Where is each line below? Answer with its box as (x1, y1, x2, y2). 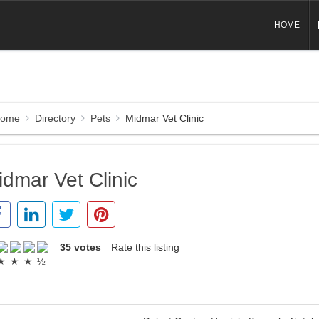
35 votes (60, 241, 102, 253)
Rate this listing (111, 241, 180, 253)
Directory (35, 113, 76, 124)
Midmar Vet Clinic (125, 113, 204, 124)
